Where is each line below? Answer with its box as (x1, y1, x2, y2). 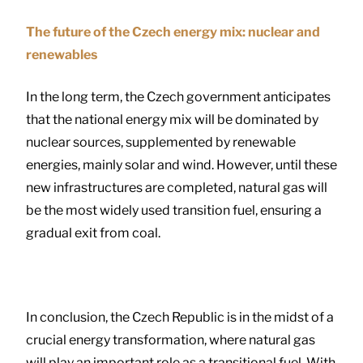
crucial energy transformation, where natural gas (26, 332, 315, 348)
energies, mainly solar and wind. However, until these (26, 157, 337, 173)
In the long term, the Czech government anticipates (26, 89, 331, 105)
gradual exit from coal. (26, 225, 160, 241)
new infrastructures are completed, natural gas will (26, 180, 327, 196)
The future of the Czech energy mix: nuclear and (26, 24, 320, 41)
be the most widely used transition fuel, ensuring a (26, 203, 322, 219)
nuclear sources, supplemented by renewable (26, 135, 296, 151)
